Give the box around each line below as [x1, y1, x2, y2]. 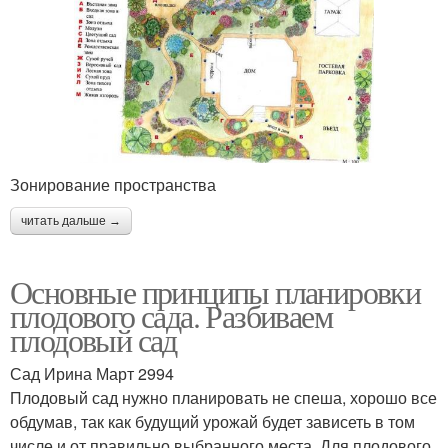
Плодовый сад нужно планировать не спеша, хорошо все [10, 385, 437, 409]
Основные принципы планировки [10, 269, 421, 313]
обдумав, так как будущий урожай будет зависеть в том [10, 409, 415, 433]
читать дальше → [21, 213, 121, 228]
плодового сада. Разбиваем [10, 293, 332, 337]
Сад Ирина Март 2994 [10, 361, 174, 385]
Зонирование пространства [10, 172, 216, 196]
